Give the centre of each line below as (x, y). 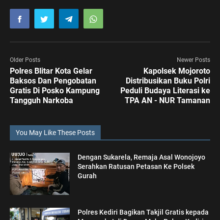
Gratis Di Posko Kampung (55, 91)
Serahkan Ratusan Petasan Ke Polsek (136, 167)
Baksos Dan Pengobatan (53, 81)
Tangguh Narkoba (41, 101)
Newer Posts (193, 60)
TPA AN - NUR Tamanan (167, 101)
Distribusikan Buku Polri (168, 81)
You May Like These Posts (55, 133)
